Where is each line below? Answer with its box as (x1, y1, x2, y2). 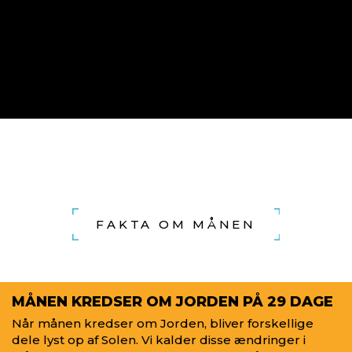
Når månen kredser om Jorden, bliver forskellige (12, 316, 313, 331)
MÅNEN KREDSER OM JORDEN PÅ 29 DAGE (12, 292, 333, 310)
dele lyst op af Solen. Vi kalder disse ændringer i (12, 332, 306, 347)
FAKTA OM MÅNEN (96, 216, 256, 232)
